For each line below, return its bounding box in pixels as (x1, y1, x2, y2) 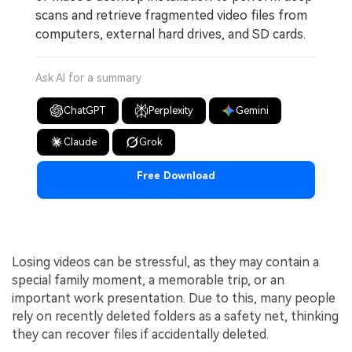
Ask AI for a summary (35, 71, 141, 84)
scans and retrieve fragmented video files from (35, 7, 307, 23)
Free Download (137, 169, 215, 181)
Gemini (236, 104, 269, 116)
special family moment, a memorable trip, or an (12, 272, 284, 288)
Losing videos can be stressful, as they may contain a (12, 254, 319, 269)
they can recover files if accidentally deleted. (12, 326, 269, 342)
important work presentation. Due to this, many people (12, 290, 335, 306)
